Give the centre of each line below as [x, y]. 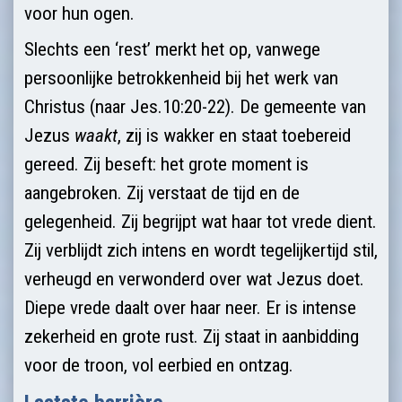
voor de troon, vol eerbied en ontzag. [159, 365]
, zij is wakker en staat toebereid [234, 135]
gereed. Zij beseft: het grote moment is [166, 164]
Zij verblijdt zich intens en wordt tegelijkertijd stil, [201, 250]
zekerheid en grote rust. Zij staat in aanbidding [192, 336]
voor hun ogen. [79, 13]
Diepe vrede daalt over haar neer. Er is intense [190, 307]
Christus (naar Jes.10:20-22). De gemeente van [195, 106]
